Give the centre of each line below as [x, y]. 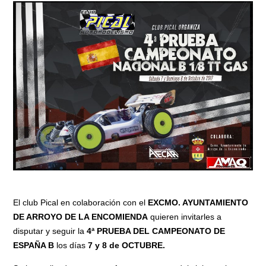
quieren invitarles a [185, 216]
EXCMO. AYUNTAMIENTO [198, 202]
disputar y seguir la [50, 231]
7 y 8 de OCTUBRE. [127, 245]
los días [71, 245]
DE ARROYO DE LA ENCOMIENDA [81, 216]
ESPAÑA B [34, 245]
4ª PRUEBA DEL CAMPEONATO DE [156, 231]
